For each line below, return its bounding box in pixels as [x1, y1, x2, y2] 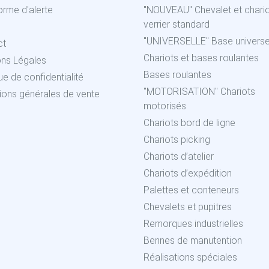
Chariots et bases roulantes [144, 52, 259, 64]
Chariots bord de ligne [144, 117, 235, 129]
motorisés [144, 100, 186, 112]
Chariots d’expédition [144, 168, 232, 180]
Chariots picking [144, 134, 210, 146]
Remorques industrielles [144, 218, 243, 230]
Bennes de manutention [144, 235, 242, 247]
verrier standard [144, 19, 210, 31]
